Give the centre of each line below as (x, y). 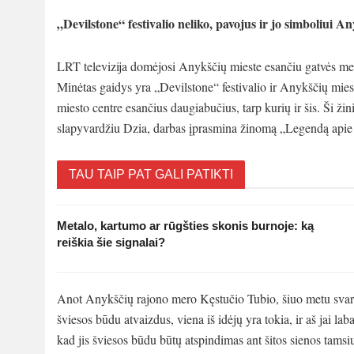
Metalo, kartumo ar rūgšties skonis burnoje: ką (185, 225)
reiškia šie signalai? (111, 242)
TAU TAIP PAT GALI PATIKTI (151, 174)
